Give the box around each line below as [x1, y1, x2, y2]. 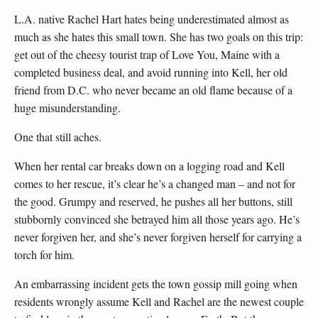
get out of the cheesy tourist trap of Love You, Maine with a [14, 46, 280, 62]
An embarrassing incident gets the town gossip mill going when [14, 275, 297, 291]
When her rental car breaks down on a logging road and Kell [14, 158, 285, 173]
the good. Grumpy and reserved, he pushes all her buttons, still [14, 193, 292, 209]
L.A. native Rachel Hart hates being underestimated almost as [14, 11, 289, 26]
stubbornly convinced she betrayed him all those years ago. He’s [14, 211, 300, 226]
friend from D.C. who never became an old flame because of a [14, 82, 292, 97]
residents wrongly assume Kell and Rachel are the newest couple [14, 293, 304, 309]
